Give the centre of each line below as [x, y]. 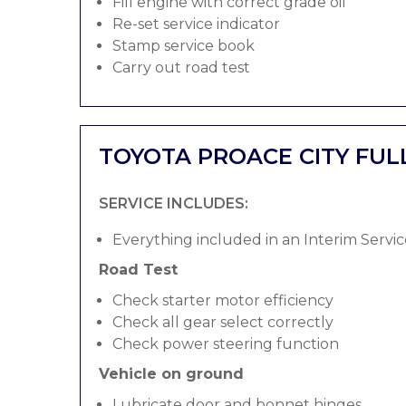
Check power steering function [226, 344]
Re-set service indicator [196, 24]
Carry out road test [181, 68]
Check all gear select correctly [223, 322]
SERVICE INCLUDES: [174, 203]
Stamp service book [184, 46]
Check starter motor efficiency [223, 300]
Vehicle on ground [171, 374]
